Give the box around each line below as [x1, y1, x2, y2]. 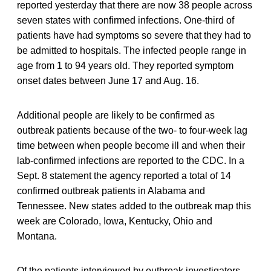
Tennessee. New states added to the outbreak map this [17, 201, 251, 212]
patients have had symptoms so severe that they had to [17, 30, 251, 41]
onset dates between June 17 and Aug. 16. [17, 76, 199, 87]
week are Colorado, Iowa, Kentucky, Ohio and [17, 216, 212, 227]
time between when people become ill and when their [17, 140, 245, 151]
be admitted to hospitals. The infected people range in [17, 45, 246, 56]
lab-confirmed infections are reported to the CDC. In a [17, 155, 244, 166]
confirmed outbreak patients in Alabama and [17, 186, 205, 197]
